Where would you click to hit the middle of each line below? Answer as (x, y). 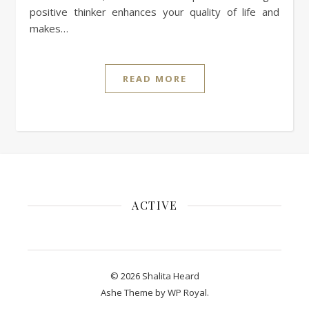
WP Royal (187, 293)
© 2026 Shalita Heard (154, 276)
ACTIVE (154, 206)
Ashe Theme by (134, 293)
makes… (49, 29)
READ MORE (154, 79)
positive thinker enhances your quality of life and (154, 12)
